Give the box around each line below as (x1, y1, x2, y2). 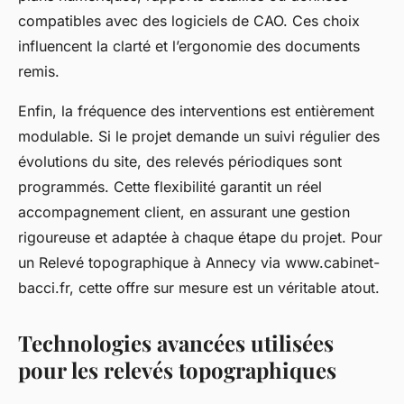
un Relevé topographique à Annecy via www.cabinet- (18, 253, 380, 272)
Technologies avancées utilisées (18, 328, 334, 358)
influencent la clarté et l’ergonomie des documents (18, 37, 360, 56)
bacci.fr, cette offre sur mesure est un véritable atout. (18, 279, 380, 298)
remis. (18, 62, 60, 81)
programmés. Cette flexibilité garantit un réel (18, 178, 322, 197)
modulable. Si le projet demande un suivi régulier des (18, 127, 380, 146)
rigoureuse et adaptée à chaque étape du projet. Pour (18, 228, 382, 247)
